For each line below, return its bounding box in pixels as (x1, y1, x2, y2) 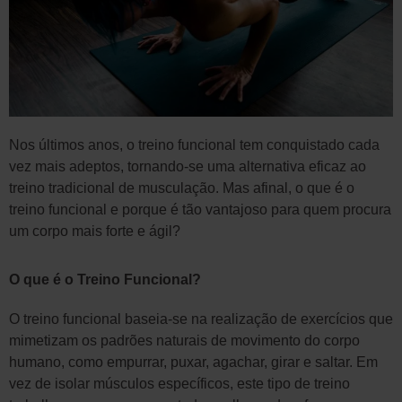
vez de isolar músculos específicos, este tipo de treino (9, 376, 350, 392)
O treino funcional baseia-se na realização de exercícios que (9, 311, 393, 328)
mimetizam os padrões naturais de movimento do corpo (9, 333, 360, 349)
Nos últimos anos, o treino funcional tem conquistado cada (9, 137, 380, 153)
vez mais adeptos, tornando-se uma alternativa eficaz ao (9, 159, 366, 175)
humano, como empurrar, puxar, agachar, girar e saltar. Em (9, 354, 378, 371)
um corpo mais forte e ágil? (9, 223, 180, 240)
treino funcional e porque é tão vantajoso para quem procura (9, 202, 391, 218)
